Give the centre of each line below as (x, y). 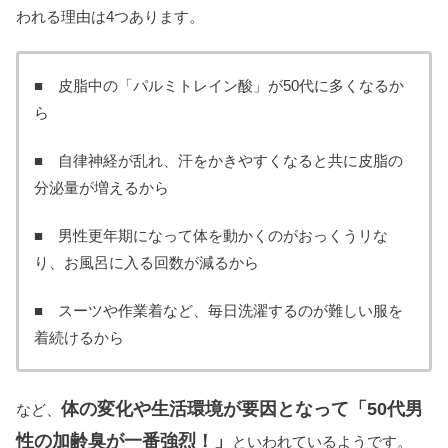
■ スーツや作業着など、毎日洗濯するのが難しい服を (218, 310)
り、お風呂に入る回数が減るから (146, 262)
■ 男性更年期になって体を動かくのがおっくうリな (211, 235)
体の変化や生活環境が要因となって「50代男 (242, 408)
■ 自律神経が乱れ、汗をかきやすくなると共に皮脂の (218, 160)
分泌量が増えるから (101, 187)
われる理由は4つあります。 (110, 16)
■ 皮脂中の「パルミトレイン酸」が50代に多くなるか (219, 85)
